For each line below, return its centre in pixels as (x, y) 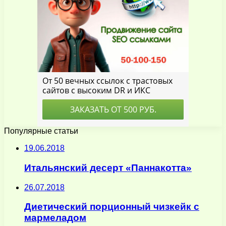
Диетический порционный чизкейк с (112, 207)
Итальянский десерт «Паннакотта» (108, 168)
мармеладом (55, 218)
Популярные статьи (41, 131)
